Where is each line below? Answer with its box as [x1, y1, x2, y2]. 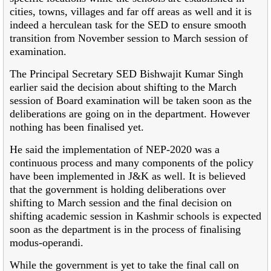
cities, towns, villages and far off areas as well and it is [10, 5, 252, 18]
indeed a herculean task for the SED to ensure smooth [10, 18, 246, 31]
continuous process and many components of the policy [10, 156, 253, 169]
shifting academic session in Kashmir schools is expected [10, 209, 261, 222]
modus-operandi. [10, 236, 83, 249]
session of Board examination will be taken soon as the [10, 94, 252, 106]
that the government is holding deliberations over [10, 183, 226, 195]
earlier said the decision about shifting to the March [10, 80, 237, 93]
